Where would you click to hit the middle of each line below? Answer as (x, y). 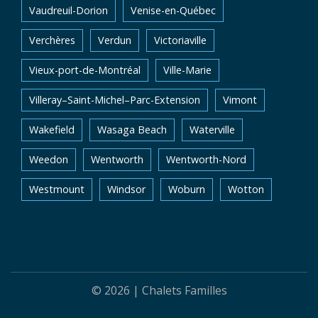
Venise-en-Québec (173, 10)
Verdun (115, 40)
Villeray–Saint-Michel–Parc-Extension (115, 100)
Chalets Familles (184, 290)
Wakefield (52, 130)
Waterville (212, 130)
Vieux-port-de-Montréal (85, 70)
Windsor (126, 189)
